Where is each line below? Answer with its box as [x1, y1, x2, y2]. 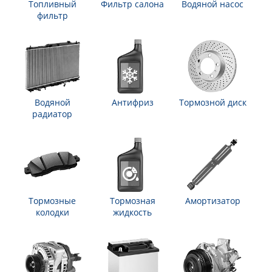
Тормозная [109, 195, 155, 206]
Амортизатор [185, 195, 240, 206]
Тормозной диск [178, 97, 246, 108]
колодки [35, 206, 69, 218]
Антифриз [111, 97, 154, 108]
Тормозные [29, 195, 76, 206]
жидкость [113, 206, 152, 218]
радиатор [32, 108, 72, 120]
